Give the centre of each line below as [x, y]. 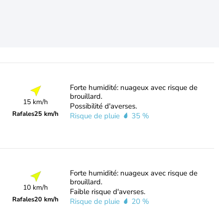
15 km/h [36, 102]
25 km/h [47, 114]
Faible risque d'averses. [107, 192]
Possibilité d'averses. [103, 106]
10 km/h [36, 187]
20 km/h [47, 199]
